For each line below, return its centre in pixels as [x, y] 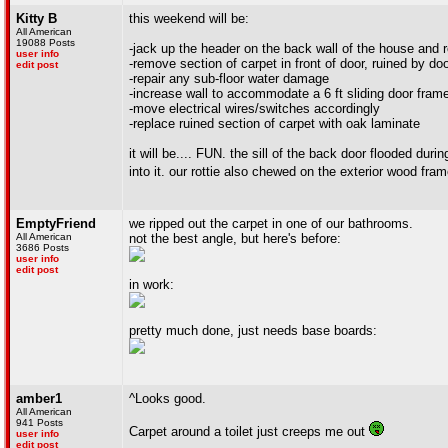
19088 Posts [45, 42]
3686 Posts [42, 247]
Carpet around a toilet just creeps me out [249, 431]
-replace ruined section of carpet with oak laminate [274, 123]
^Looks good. [167, 398]
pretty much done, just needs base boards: [253, 330]
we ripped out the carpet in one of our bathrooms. [271, 223]
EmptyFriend [56, 223]
